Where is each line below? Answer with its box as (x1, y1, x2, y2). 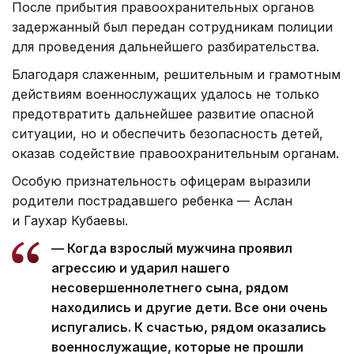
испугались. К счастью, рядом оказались (51, 318, 326, 335)
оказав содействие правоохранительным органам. (12, 145, 339, 161)
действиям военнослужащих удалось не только (12, 85, 319, 102)
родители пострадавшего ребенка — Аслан (12, 192, 292, 209)
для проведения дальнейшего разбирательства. (12, 38, 319, 55)
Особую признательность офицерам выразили (12, 172, 311, 189)
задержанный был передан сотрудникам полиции (12, 18, 333, 35)
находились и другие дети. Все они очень (51, 299, 328, 315)
